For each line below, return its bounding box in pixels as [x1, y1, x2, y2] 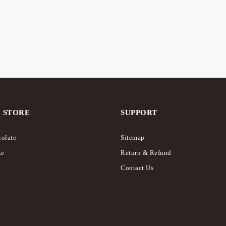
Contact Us [121, 164, 153, 172]
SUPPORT [121, 108, 157, 117]
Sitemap [121, 134, 145, 141]
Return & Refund [121, 149, 172, 156]
